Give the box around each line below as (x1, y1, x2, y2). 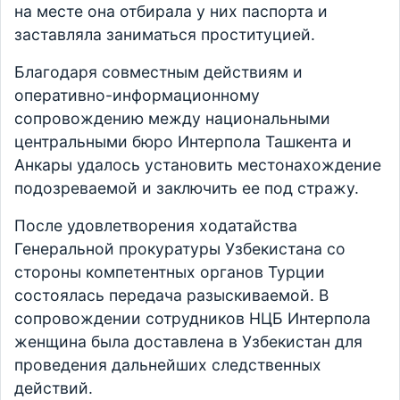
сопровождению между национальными (14, 109, 330, 129)
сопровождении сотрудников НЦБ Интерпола (14, 309, 371, 329)
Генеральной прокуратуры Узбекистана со (14, 239, 346, 259)
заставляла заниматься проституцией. (14, 25, 315, 45)
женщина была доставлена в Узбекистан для (14, 332, 362, 352)
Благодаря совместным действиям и (14, 62, 303, 82)
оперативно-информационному (14, 86, 260, 105)
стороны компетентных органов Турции (14, 262, 325, 282)
